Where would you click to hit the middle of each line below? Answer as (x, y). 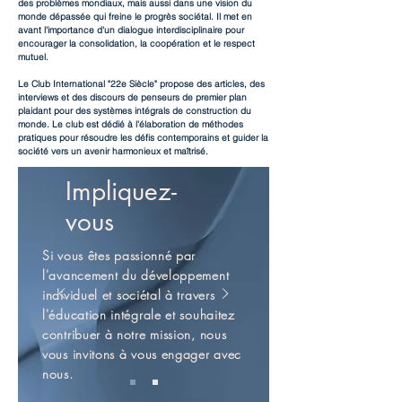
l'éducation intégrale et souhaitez (139, 315)
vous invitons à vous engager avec (142, 354)
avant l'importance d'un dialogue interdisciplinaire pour (131, 30)
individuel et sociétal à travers (129, 295)
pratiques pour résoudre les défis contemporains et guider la (143, 138)
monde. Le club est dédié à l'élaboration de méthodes (131, 124)
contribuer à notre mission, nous (135, 334)
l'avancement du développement (136, 275)
